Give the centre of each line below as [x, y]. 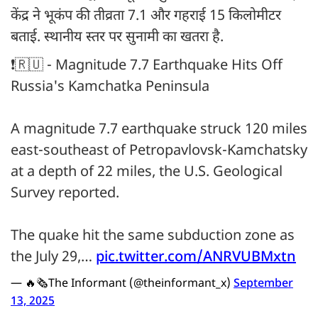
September [263, 285]
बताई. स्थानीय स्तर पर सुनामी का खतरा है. [119, 38]
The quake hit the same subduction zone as [153, 237]
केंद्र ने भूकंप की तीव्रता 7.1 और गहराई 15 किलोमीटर [146, 17]
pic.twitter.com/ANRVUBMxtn [196, 258]
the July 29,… [53, 258]
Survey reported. [65, 194]
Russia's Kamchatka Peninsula [110, 88]
